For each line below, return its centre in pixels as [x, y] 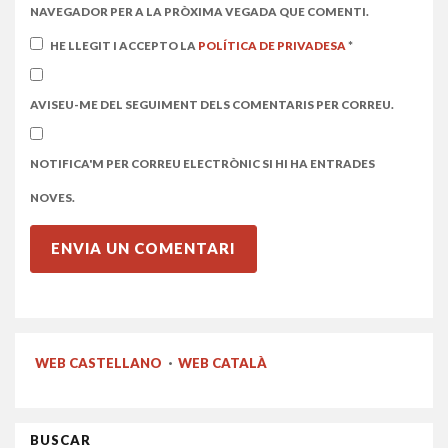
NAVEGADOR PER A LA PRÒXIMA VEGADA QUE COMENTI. [199, 11]
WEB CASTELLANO [98, 362]
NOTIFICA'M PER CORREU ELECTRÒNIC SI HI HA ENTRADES [202, 163]
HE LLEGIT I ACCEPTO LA [124, 45]
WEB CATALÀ [222, 362]
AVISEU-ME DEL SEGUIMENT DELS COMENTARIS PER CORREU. [212, 104]
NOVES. [52, 197]
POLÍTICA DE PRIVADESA [273, 45]
